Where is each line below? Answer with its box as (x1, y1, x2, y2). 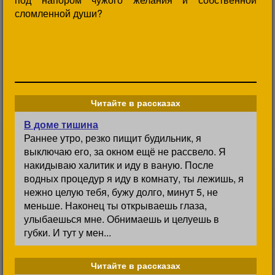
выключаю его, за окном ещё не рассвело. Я (24, 144, 226, 158)
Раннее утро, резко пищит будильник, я (24, 131, 201, 145)
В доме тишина (24, 117, 98, 131)
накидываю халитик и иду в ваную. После (24, 158, 214, 172)
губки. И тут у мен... (24, 225, 111, 239)
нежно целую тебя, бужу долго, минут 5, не (24, 185, 218, 199)
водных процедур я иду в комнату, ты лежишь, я (24, 171, 244, 185)
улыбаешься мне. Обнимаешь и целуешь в (24, 212, 219, 226)
